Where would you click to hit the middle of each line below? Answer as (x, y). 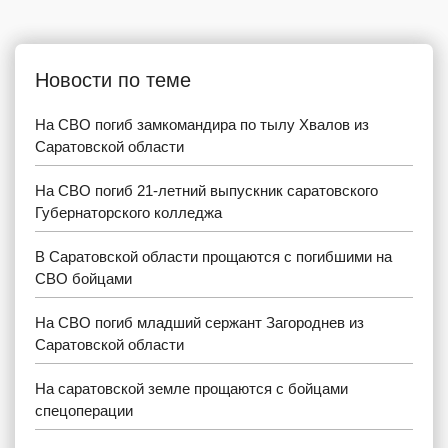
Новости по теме (113, 79)
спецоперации (84, 410)
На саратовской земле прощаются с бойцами (191, 388)
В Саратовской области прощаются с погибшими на (213, 256)
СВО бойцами (83, 278)
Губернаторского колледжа (128, 212)
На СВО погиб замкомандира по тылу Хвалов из (202, 124)
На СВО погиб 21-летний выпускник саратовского (206, 190)
